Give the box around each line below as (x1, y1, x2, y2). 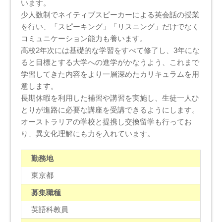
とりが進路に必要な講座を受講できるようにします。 (21, 105, 200, 114)
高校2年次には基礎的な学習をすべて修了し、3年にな (21, 46, 200, 55)
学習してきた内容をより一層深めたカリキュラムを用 (21, 69, 200, 78)
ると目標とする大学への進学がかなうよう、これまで (21, 57, 200, 66)
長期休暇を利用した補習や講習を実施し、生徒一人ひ (21, 93, 200, 102)
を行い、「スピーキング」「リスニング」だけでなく (21, 22, 200, 31)
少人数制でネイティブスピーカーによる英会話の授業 (21, 10, 200, 19)
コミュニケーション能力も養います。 (21, 34, 148, 43)
